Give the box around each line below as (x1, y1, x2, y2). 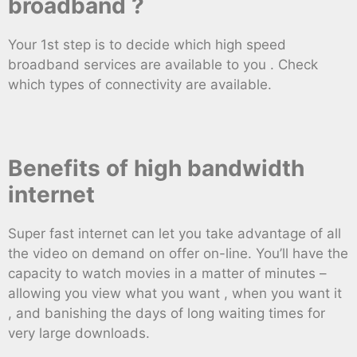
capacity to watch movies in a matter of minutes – (8, 265, 327, 282)
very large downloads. (8, 325, 150, 342)
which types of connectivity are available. (8, 76, 272, 93)
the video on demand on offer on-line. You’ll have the (8, 245, 348, 262)
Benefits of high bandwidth (8, 155, 304, 182)
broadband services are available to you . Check (8, 57, 318, 73)
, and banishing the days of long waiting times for (8, 305, 325, 322)
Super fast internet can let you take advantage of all (8, 226, 341, 242)
